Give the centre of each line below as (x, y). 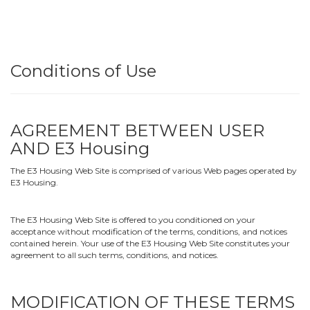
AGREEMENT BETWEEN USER (137, 130)
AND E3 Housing (80, 148)
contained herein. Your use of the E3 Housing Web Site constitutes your (150, 243)
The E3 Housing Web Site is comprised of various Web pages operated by (154, 171)
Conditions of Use (83, 71)
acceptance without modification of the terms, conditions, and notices (149, 231)
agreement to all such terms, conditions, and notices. (115, 255)
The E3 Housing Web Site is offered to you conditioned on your (133, 220)
